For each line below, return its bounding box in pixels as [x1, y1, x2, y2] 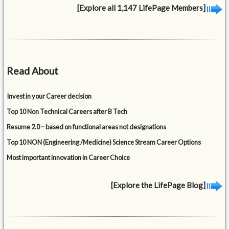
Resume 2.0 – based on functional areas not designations [7, 122, 167, 131]
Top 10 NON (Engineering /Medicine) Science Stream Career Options [7, 138, 201, 146]
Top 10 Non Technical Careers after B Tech [7, 107, 128, 116]
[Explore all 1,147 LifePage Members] [77, 3, 207, 13]
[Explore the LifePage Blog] [110, 180, 207, 190]
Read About [7, 64, 59, 77]
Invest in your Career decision [7, 91, 92, 100]
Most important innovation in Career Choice [7, 153, 130, 162]
